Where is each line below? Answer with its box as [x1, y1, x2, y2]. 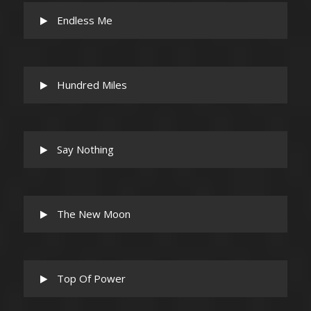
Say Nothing [57, 142, 114, 156]
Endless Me [57, 13, 112, 27]
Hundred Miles [57, 78, 127, 92]
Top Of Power [57, 271, 126, 285]
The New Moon [57, 207, 131, 221]
